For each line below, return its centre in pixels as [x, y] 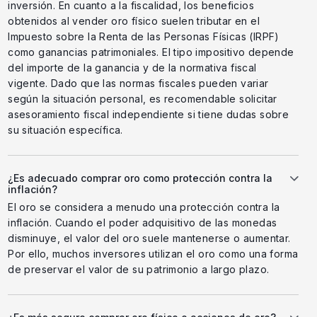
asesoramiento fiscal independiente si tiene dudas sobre [149, 114]
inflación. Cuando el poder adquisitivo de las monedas [143, 222]
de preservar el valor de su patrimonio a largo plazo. [139, 269]
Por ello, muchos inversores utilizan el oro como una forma [153, 253]
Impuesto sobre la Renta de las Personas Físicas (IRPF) [144, 36]
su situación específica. [65, 129]
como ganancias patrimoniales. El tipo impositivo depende [151, 52]
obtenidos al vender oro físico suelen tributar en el [134, 21]
